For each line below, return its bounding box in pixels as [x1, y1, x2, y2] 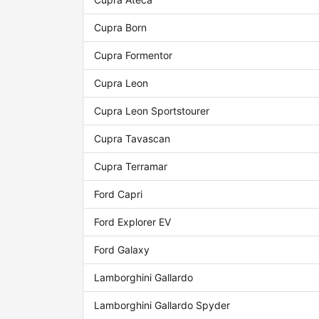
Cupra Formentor [94, 49, 173, 62]
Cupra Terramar [94, 160, 168, 173]
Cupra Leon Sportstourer [94, 105, 210, 117]
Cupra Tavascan [94, 132, 171, 145]
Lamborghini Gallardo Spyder [94, 299, 231, 312]
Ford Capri [94, 188, 143, 201]
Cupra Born [94, 21, 147, 34]
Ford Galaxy [94, 244, 150, 256]
